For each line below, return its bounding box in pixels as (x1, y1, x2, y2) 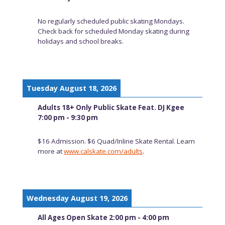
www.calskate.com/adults (63, 146, 143, 156)
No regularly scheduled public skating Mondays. (37, 16, 184, 26)
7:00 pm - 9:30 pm (37, 113, 98, 123)
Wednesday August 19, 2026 (26, 193, 128, 203)
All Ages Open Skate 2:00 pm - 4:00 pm (37, 213, 169, 222)
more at (37, 146, 64, 156)
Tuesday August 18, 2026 (26, 83, 117, 93)
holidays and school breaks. (37, 36, 124, 46)
